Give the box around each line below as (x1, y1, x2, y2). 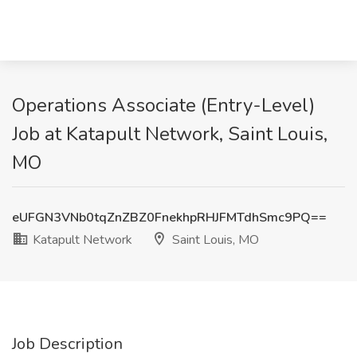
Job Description (12, 333, 123, 355)
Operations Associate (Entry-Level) (12, 92, 315, 118)
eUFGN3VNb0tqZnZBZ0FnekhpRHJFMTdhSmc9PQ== (12, 209, 327, 226)
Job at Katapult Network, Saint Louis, (12, 121, 328, 147)
